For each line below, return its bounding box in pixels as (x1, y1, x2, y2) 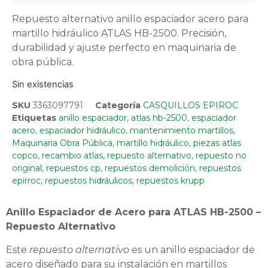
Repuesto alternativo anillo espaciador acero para (12, 13, 248, 25)
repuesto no (196, 150, 246, 162)
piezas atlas (193, 138, 241, 149)
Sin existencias (12, 78, 74, 90)
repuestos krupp (136, 175, 205, 187)
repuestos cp (46, 163, 100, 174)
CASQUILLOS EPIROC (143, 100, 238, 111)
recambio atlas (42, 150, 103, 162)
